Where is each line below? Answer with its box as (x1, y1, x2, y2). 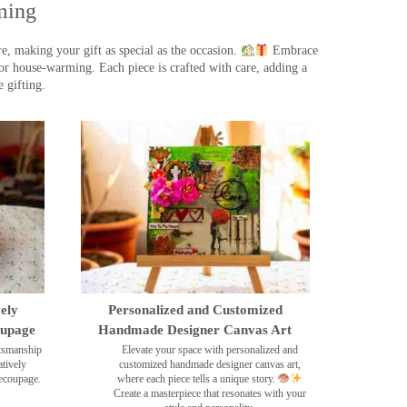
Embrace (269, 44, 319, 58)
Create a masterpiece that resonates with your (113, 386, 306, 400)
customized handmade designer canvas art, (118, 357, 301, 371)
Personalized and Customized (107, 302, 283, 317)
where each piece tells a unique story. (116, 372, 278, 385)
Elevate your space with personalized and (121, 342, 298, 356)
